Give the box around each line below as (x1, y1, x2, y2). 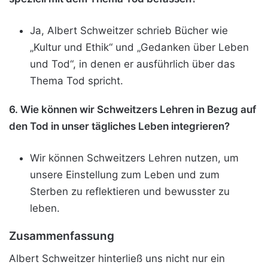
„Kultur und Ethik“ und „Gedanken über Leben (30, 41, 249, 54)
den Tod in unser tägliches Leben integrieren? (9, 120, 230, 133)
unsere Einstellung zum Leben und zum (30, 169, 220, 181)
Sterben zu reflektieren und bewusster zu (30, 185, 230, 198)
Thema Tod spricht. (30, 75, 123, 87)
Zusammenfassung (9, 229, 114, 243)
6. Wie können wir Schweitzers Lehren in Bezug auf (9, 103, 256, 116)
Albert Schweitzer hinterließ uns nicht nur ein (9, 252, 225, 264)
